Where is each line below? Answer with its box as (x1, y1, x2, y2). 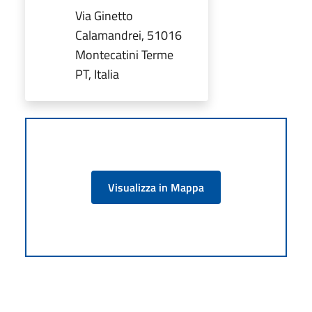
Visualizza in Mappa (108, 178, 204, 196)
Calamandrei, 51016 (75, 25, 182, 45)
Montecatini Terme (75, 45, 173, 64)
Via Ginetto (75, 6, 133, 25)
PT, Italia (75, 64, 119, 84)
